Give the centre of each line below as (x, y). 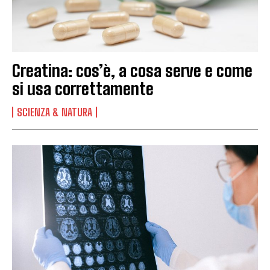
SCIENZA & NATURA (55, 112)
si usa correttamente (83, 89)
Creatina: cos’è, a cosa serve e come (132, 71)
